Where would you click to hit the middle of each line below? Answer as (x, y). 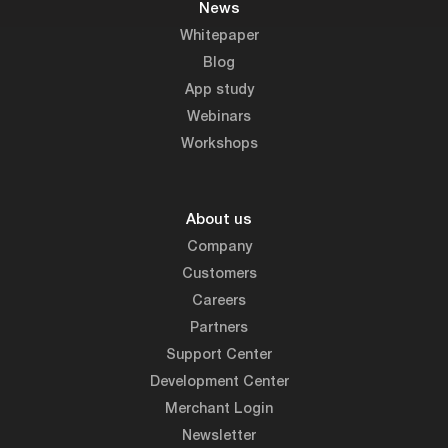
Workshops (219, 145)
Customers (219, 274)
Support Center (219, 355)
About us (219, 219)
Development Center (219, 382)
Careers (219, 301)
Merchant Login (219, 409)
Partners (219, 328)
